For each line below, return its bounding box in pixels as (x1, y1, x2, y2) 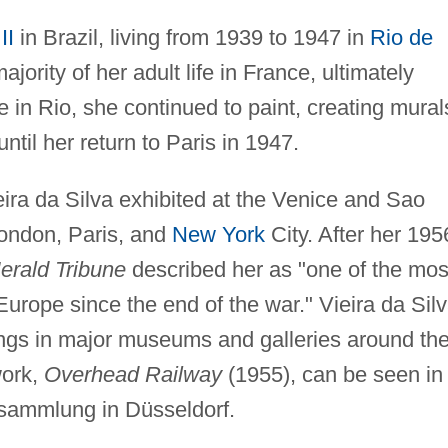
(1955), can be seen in (221, 361, 443, 387)
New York (171, 221, 265, 247)
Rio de (369, 24, 433, 50)
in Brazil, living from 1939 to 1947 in (13, 24, 370, 50)
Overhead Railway (43, 361, 222, 387)
